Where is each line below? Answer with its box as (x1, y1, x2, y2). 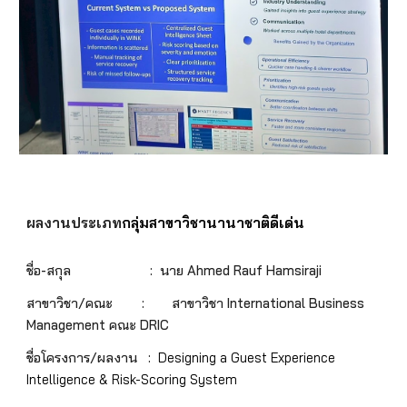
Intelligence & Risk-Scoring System (26, 370, 238, 388)
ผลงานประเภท (26, 213, 123, 232)
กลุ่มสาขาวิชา (122, 213, 207, 232)
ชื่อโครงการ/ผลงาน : (26, 348, 159, 366)
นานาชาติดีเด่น (206, 213, 305, 232)
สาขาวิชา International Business (172, 293, 365, 312)
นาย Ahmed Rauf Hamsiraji (160, 261, 323, 279)
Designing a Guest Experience (158, 348, 336, 366)
